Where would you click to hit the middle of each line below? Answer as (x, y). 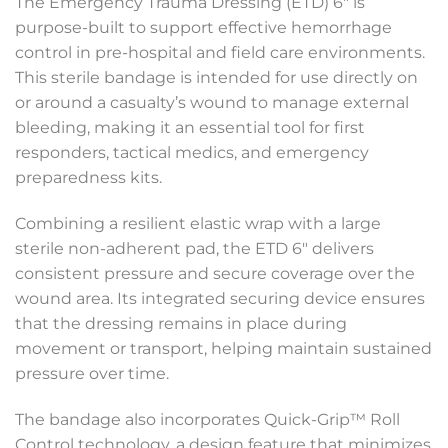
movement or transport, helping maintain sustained (223, 348)
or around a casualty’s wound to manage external (212, 102)
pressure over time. (92, 373)
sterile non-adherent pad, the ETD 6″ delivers (194, 248)
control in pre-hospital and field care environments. (220, 52)
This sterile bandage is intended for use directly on (216, 77)
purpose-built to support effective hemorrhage (203, 27)
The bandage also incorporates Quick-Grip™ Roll (207, 419)
